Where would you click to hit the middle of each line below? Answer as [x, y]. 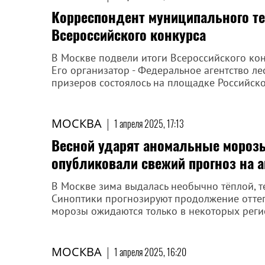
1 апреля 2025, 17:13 [149, 124]
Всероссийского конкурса [129, 34]
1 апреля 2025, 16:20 [150, 252]
